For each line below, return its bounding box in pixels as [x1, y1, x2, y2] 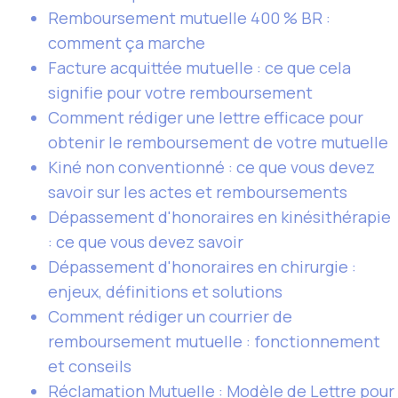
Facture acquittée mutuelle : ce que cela [48, 57, 351, 78]
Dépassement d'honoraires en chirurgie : [48, 256, 356, 277]
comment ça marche [48, 32, 205, 53]
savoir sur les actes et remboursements [48, 181, 347, 203]
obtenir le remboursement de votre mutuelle [48, 131, 388, 153]
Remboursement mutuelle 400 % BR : [48, 7, 330, 28]
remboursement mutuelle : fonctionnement [48, 330, 380, 352]
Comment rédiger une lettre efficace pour [48, 107, 363, 128]
